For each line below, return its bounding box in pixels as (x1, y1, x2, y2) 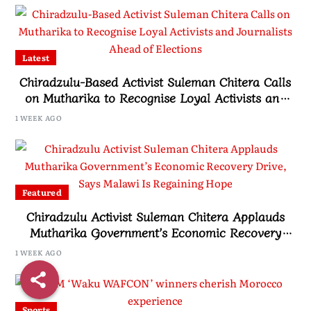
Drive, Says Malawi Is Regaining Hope (49, 239, 262, 258)
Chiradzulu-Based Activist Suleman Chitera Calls (19, 72, 292, 91)
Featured (22, 186, 62, 199)
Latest (22, 51, 50, 65)
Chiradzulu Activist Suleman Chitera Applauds (26, 207, 285, 226)
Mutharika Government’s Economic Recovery (29, 223, 281, 242)
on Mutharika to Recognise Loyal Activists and (24, 88, 286, 107)
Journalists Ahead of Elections (72, 104, 239, 123)
